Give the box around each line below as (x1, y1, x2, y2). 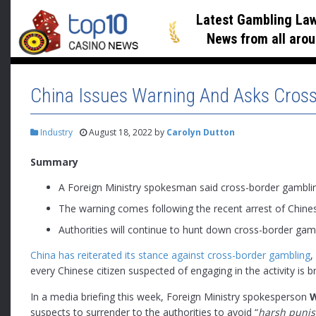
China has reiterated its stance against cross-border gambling (30, 248, 311, 262)
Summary (30, 155, 79, 169)
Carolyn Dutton (166, 126, 236, 139)
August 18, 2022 (87, 126, 153, 139)
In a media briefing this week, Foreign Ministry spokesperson (30, 290, 310, 304)
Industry (38, 126, 73, 139)
